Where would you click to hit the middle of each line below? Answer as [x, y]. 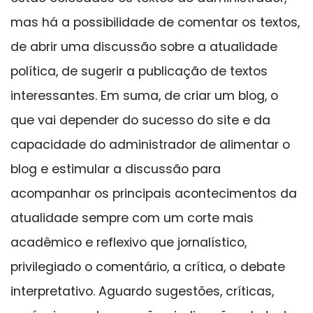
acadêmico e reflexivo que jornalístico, [129, 243]
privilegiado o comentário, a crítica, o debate [148, 267]
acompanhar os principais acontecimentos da [154, 194]
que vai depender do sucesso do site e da [140, 121]
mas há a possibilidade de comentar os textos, [155, 23]
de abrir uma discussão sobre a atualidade [144, 47]
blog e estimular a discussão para [116, 169]
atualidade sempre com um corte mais [132, 218]
